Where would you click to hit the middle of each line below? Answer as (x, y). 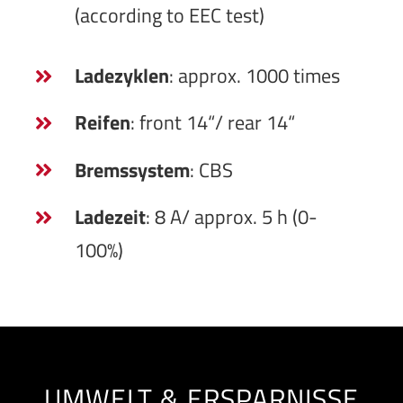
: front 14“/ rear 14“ (212, 123)
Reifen (102, 123)
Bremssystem (132, 170)
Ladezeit (110, 217)
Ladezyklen (121, 76)
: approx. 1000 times (254, 76)
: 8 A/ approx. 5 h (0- (231, 217)
